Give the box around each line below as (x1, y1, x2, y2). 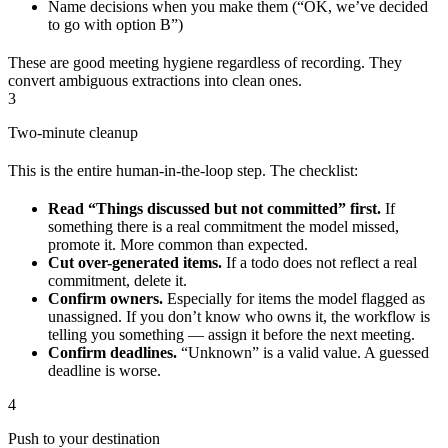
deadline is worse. (48, 361, 161, 379)
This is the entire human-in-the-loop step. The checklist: (8, 161, 358, 179)
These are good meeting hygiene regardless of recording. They (8, 53, 402, 71)
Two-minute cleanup (8, 123, 138, 141)
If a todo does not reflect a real (222, 253, 417, 271)
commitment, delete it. (48, 271, 187, 289)
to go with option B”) (48, 15, 183, 33)
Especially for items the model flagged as (163, 289, 425, 307)
